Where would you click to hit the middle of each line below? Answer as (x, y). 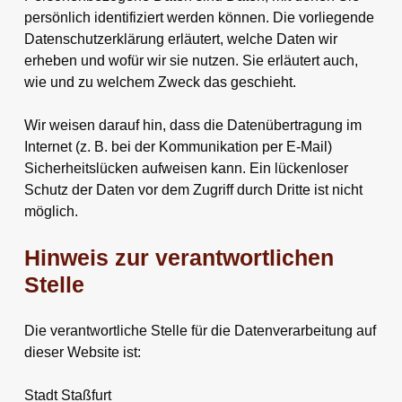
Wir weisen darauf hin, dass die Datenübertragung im (192, 125)
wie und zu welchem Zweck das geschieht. (160, 82)
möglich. (51, 211)
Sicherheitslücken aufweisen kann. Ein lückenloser (186, 168)
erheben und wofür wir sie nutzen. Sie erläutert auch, (191, 60)
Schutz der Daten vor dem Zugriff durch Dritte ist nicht (193, 189)
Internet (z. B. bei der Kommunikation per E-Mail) (178, 146)
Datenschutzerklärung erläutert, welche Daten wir (180, 39)
